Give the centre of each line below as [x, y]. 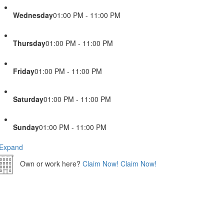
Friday [24, 71]
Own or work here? [49, 163]
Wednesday [33, 15]
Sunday [26, 127]
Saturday [28, 99]
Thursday [29, 43]
